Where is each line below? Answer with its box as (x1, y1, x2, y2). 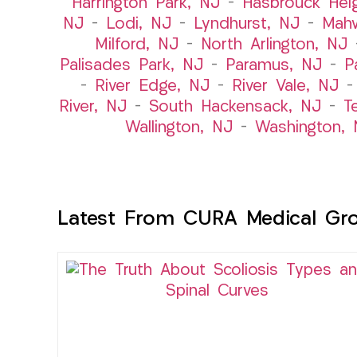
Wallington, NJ (124, 120, 233, 136)
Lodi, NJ (105, 16, 171, 33)
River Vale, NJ (231, 78, 339, 95)
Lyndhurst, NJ (193, 16, 300, 33)
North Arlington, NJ (201, 37, 347, 53)
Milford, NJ (95, 37, 178, 53)
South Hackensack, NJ (148, 99, 321, 116)
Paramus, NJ (226, 57, 322, 74)
